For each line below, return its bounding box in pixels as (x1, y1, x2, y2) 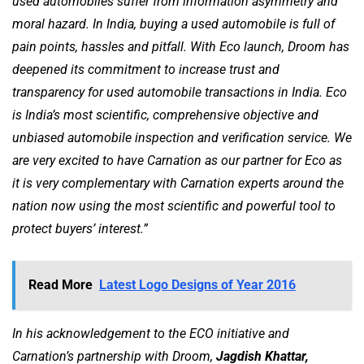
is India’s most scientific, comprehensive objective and (12, 107, 318, 123)
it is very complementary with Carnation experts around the (12, 175, 344, 191)
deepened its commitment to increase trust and (12, 62, 279, 77)
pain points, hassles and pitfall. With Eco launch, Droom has (12, 39, 349, 54)
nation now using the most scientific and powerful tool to (12, 198, 336, 214)
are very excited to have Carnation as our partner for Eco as (12, 153, 342, 168)
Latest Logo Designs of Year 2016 (99, 277, 296, 292)
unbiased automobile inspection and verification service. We (12, 130, 352, 145)
